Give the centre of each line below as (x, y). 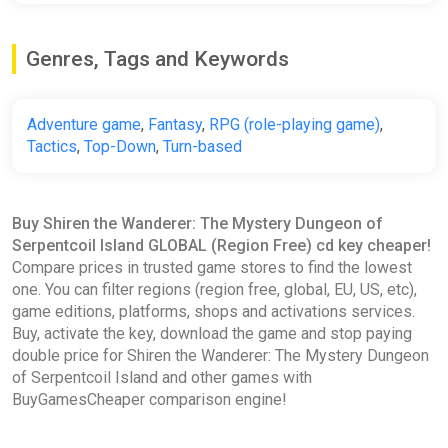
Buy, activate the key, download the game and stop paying (212, 333)
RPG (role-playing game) (294, 124)
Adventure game (84, 124)
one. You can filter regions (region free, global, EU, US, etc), (214, 289)
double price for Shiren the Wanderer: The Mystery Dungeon (220, 355)
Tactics (52, 146)
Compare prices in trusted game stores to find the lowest (212, 267)
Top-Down (120, 146)
